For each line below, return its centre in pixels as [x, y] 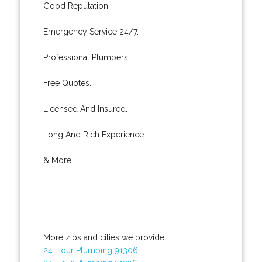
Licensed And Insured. [85, 108]
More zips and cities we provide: [104, 237]
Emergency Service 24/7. [91, 31]
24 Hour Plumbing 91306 [90, 250]
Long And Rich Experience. [94, 134]
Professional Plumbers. [86, 57]
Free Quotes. [67, 83]
